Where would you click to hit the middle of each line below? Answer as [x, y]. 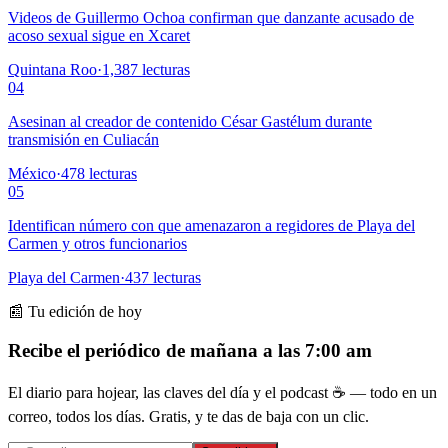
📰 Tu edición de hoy [75, 312]
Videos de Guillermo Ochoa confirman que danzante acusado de [211, 18]
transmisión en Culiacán [83, 140]
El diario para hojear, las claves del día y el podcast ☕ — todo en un [222, 392]
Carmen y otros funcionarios [97, 244]
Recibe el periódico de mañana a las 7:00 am [190, 350]
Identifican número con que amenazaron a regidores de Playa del [211, 226]
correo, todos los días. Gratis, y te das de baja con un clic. [188, 416]
